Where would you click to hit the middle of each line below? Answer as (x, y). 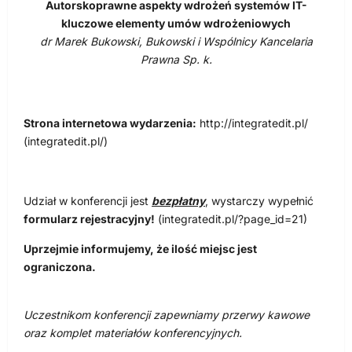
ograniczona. (60, 267)
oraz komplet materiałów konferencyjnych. (133, 333)
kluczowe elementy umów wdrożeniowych (176, 24)
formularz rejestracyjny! (89, 219)
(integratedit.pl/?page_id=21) (231, 219)
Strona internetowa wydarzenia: (110, 123)
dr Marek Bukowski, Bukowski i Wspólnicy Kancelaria (176, 42)
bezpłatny (178, 201)
